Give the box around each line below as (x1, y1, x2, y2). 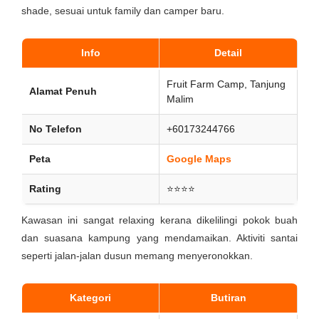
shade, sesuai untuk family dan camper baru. (21, 5, 224, 16)
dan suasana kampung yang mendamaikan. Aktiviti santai (21, 232, 298, 244)
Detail (214, 47, 242, 58)
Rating (29, 183, 61, 194)
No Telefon (29, 123, 82, 135)
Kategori (70, 292, 111, 303)
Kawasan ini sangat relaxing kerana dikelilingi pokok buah (21, 214, 298, 226)
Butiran (210, 292, 246, 303)
